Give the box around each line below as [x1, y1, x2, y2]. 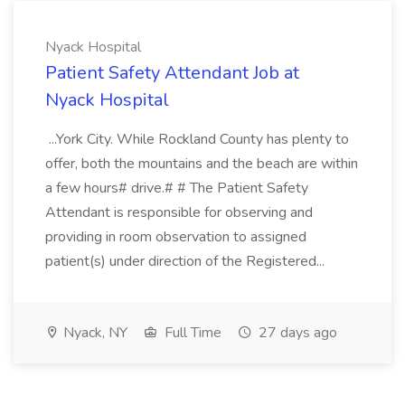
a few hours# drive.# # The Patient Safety [45, 178, 308, 198]
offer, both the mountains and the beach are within [45, 154, 358, 174]
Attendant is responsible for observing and [45, 202, 313, 222]
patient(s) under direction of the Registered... [45, 251, 328, 271]
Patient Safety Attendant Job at [45, 61, 299, 85]
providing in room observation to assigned [45, 227, 306, 247]
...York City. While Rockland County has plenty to [45, 129, 349, 149]
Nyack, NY [60, 323, 127, 343]
